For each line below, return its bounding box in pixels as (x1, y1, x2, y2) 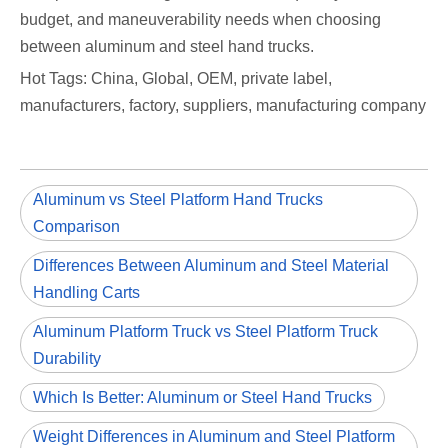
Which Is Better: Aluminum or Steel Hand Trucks (33, 389, 372, 407)
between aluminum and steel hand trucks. (20, 38, 314, 56)
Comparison (33, 218, 120, 236)
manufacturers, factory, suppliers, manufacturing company (20, 97, 426, 115)
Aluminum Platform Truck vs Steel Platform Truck (33, 323, 378, 341)
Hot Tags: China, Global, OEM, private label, (20, 70, 332, 88)
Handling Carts (33, 284, 140, 302)
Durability (33, 350, 101, 368)
